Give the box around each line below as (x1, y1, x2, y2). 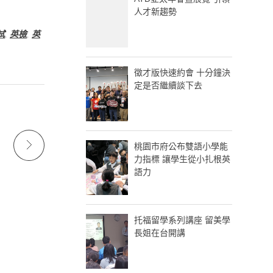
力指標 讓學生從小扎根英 (134, 154, 231, 165)
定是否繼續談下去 (134, 80, 203, 91)
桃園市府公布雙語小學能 (134, 141, 229, 152)
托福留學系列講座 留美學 (134, 215, 231, 225)
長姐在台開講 (134, 228, 186, 238)
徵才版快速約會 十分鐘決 (134, 68, 231, 78)
